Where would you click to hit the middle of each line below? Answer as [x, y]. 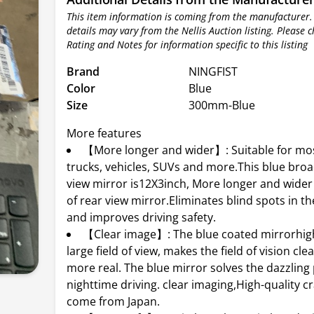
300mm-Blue [222, 105]
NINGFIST [213, 71]
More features [104, 133]
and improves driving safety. [142, 217]
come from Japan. [114, 301]
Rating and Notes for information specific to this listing [187, 45]
